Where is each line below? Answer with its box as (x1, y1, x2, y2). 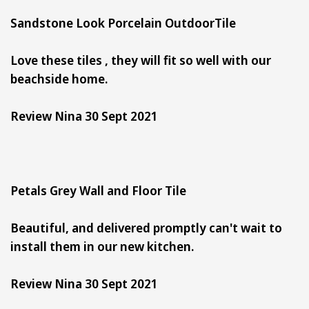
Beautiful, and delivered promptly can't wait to (10, 219, 282, 236)
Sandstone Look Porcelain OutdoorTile (10, 14, 244, 31)
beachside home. (10, 70, 108, 87)
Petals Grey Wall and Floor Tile (10, 181, 195, 199)
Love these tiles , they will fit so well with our (10, 51, 271, 68)
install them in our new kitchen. (10, 237, 194, 255)
